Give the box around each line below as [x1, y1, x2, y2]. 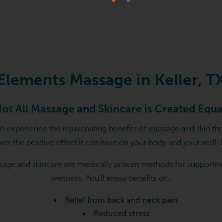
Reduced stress [93, 209, 150, 218]
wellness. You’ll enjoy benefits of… [51, 174, 171, 183]
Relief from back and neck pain [65, 196, 178, 205]
